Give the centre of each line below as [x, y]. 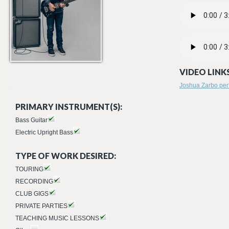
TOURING [29, 169]
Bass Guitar [31, 120]
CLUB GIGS [32, 194]
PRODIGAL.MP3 [203, 41]
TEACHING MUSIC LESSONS [57, 218]
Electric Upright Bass [44, 132]
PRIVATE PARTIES [41, 206]
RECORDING [34, 181]
